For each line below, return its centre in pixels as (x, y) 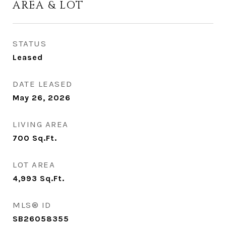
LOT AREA (34, 164)
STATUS (30, 43)
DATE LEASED (43, 84)
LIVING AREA (41, 124)
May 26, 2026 (42, 98)
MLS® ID (32, 205)
